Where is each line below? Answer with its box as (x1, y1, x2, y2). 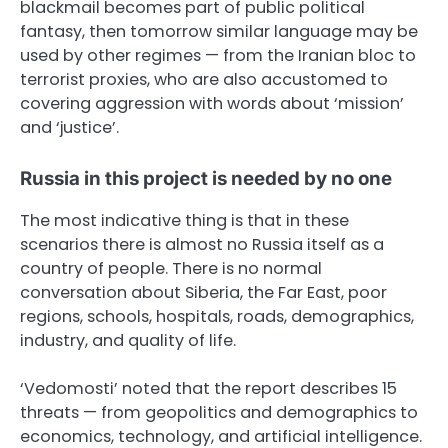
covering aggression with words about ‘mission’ (20, 92, 404, 116)
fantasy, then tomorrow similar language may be (20, 20, 418, 44)
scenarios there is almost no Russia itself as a (20, 232, 384, 256)
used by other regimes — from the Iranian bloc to (20, 44, 416, 68)
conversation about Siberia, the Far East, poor (20, 280, 387, 304)
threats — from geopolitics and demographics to (20, 400, 418, 424)
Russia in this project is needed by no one (20, 166, 392, 190)
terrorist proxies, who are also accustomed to (20, 68, 388, 92)
